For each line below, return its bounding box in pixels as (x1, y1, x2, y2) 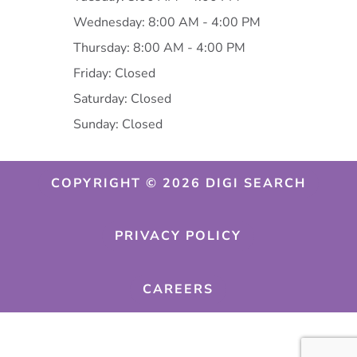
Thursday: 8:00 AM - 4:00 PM (73, 38, 245, 57)
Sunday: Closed (73, 115, 163, 133)
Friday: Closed (73, 64, 155, 82)
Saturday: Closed (73, 89, 171, 108)
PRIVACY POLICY (115, 227, 242, 245)
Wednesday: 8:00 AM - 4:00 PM (73, 13, 261, 31)
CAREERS (143, 280, 214, 298)
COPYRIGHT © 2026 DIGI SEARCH (50, 174, 306, 192)
